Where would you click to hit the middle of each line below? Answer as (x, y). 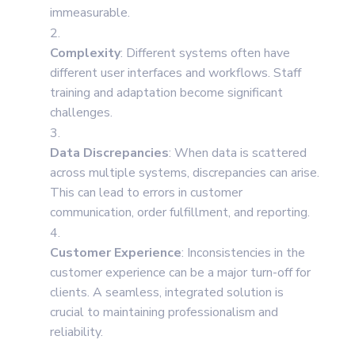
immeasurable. (90, 13)
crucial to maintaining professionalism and (164, 313)
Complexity (85, 53)
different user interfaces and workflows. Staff (175, 73)
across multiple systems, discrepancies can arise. (184, 173)
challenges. (81, 113)
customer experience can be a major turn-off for (180, 273)
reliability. (76, 332)
